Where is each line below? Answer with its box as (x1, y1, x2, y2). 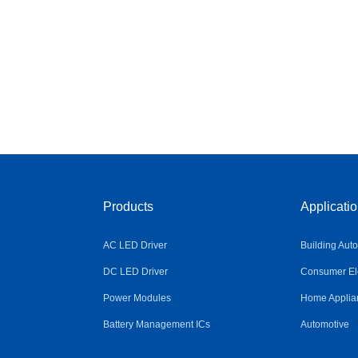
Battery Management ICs (102, 318, 210, 330)
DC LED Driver (102, 265, 168, 277)
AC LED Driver (102, 239, 167, 251)
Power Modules (102, 292, 171, 304)
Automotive (300, 318, 349, 330)
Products (102, 199, 153, 213)
